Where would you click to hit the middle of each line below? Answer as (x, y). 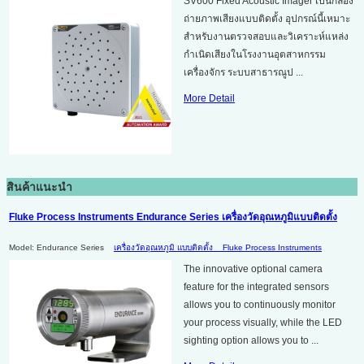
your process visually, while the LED (263, 322)
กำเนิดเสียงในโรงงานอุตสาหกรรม (255, 54)
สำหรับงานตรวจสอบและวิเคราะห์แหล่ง (266, 36)
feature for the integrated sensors (256, 286)
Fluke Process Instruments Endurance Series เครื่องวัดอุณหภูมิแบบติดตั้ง (173, 217)
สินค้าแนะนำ (39, 187)
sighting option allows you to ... (251, 340)
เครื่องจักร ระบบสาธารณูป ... (243, 72)
